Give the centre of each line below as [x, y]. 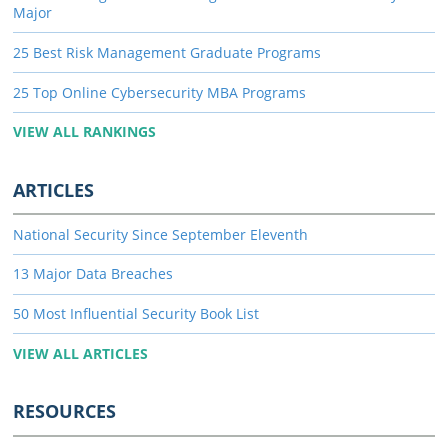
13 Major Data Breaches [93, 274]
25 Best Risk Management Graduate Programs [167, 52]
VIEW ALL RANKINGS [84, 132]
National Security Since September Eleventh [160, 234]
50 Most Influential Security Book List [136, 314]
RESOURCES [64, 411]
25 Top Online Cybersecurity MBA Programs [159, 92]
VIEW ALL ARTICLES [80, 353]
